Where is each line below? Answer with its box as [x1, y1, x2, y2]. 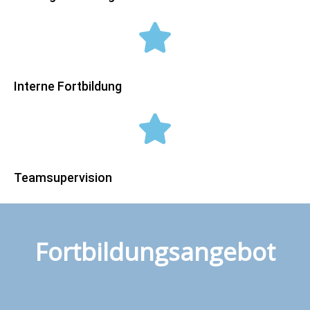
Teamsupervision [14, 170, 112, 185]
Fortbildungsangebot [35, 235, 275, 268]
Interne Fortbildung [14, 79, 122, 94]
